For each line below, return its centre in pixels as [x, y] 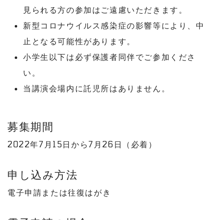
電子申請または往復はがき [59, 192]
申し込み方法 [43, 174]
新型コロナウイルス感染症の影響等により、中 [114, 25]
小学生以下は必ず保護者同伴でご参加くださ [110, 57]
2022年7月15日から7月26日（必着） [82, 144]
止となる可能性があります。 [79, 41]
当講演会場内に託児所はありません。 [97, 88]
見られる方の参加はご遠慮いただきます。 [105, 10]
